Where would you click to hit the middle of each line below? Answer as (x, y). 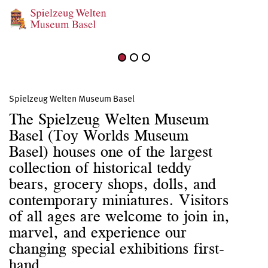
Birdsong (117, 28)
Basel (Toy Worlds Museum (99, 135)
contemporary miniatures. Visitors (119, 200)
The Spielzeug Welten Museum (109, 119)
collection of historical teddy (100, 168)
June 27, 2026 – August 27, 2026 (150, 13)
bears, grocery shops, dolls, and (112, 184)
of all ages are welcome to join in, (119, 216)
